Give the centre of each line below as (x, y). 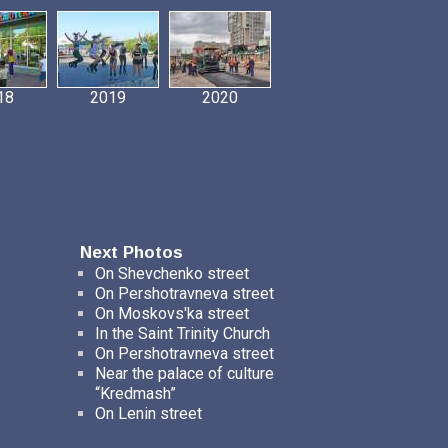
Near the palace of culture (184, 373)
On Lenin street (148, 413)
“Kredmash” (135, 393)
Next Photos (131, 252)
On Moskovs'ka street (171, 313)
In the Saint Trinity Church (182, 333)
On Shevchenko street (171, 273)
